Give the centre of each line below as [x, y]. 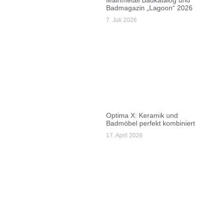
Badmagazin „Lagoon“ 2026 [150, 8]
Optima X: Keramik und [142, 115]
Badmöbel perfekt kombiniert [151, 123]
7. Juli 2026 [122, 20]
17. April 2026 [125, 135]
